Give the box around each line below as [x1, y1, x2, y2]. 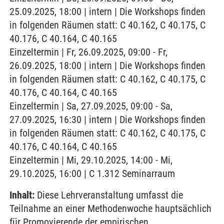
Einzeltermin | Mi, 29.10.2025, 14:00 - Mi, [9, 154, 172, 166]
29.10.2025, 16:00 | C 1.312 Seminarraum [9, 167, 175, 179]
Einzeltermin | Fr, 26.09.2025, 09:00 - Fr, [9, 46, 167, 58]
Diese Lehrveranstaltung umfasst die [34, 189, 183, 201]
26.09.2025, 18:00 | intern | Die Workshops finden [9, 59, 205, 71]
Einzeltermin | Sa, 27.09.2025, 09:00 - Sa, [9, 100, 172, 112]
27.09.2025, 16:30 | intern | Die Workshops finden [9, 113, 205, 125]
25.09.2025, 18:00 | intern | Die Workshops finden [9, 5, 205, 17]
